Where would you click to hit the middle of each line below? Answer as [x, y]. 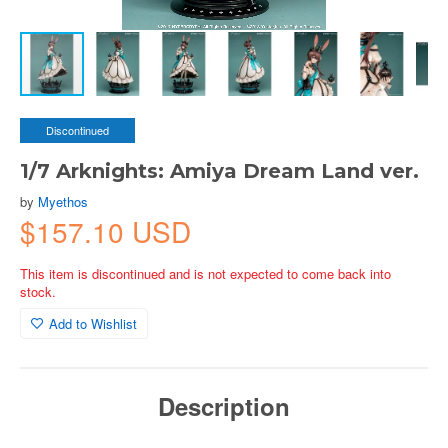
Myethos [63, 201]
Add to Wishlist [93, 323]
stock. [38, 291]
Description [224, 406]
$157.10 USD [105, 231]
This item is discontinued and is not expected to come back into [205, 273]
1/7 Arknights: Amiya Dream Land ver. [219, 171]
